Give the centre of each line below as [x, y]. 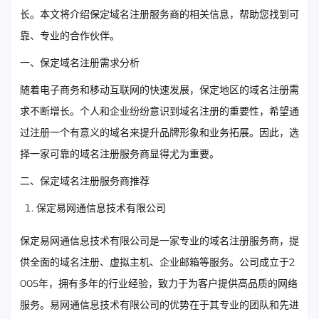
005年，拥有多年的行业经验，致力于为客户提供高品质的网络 [159, 284]
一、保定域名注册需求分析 [80, 63]
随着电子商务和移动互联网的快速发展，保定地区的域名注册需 [159, 90]
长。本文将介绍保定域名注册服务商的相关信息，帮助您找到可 [159, 15]
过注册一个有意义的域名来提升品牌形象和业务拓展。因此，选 [159, 133]
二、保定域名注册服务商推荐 [85, 181]
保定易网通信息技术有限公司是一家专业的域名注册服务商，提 [159, 241]
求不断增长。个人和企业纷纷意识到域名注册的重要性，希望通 [159, 111]
